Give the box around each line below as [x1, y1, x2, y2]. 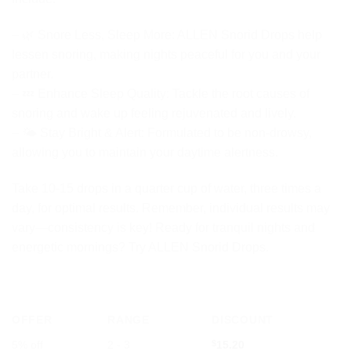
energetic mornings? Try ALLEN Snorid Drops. [12, 240, 269, 254]
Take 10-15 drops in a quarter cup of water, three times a [12, 181, 321, 195]
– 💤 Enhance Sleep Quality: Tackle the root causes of [12, 86, 309, 100]
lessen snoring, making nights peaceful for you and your [12, 47, 320, 61]
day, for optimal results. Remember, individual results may [12, 201, 330, 215]
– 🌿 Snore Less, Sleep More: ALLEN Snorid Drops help [12, 27, 322, 42]
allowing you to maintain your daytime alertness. [12, 145, 278, 159]
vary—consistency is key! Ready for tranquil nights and [12, 220, 315, 234]
